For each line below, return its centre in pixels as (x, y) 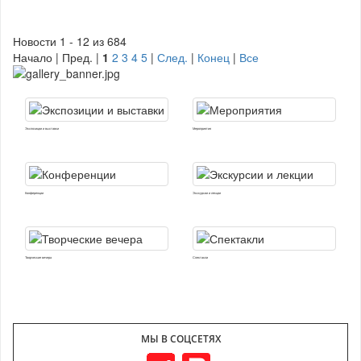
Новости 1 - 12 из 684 (70, 41)
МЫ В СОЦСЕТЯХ (180, 338)
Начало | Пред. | (58, 57)
